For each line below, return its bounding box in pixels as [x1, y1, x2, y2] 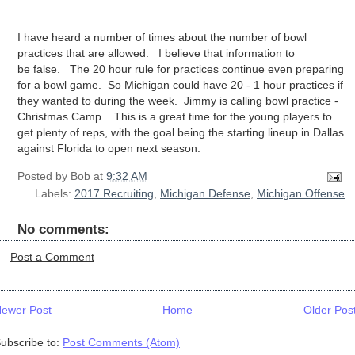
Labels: [35, 186, 74, 200]
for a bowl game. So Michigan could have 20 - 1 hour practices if [17, 78, 343, 92]
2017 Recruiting [74, 186, 154, 200]
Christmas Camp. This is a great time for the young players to [17, 110, 332, 124]
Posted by [17, 169, 71, 182]
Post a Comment [10, 250, 94, 263]
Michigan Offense [257, 186, 345, 200]
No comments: [17, 221, 109, 237]
